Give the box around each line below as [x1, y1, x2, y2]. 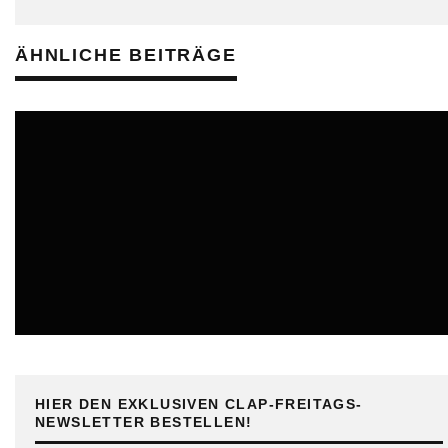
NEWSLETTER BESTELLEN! [35, 413, 253, 430]
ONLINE [30, 302, 74, 314]
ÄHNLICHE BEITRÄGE [15, 44, 237, 65]
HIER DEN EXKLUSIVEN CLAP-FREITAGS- [35, 395, 363, 412]
